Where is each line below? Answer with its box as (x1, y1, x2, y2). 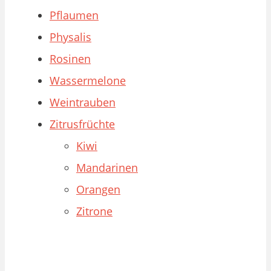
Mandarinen (76, 160, 138, 175)
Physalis (50, 30, 91, 45)
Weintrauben (50, 95, 116, 110)
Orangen (76, 182, 120, 197)
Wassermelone (50, 73, 126, 88)
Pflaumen (50, 8, 99, 23)
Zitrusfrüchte (50, 117, 115, 132)
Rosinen (50, 51, 91, 67)
